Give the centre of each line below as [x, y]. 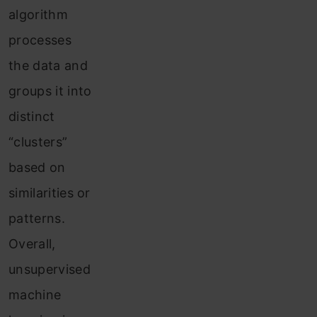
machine [35, 295]
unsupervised [50, 269]
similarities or [50, 193]
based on [37, 167]
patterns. [37, 218]
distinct [32, 116]
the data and [48, 65]
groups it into [50, 91]
